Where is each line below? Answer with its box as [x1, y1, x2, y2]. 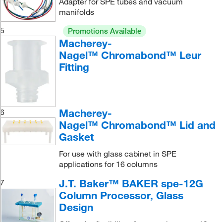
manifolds [58, 6, 94, 17]
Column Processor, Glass [58, 189, 183, 202]
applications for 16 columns [58, 159, 158, 169]
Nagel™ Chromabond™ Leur [58, 48, 201, 61]
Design [58, 201, 93, 214]
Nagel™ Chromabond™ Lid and [58, 118, 216, 132]
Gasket [58, 130, 94, 144]
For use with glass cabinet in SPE [58, 149, 176, 159]
